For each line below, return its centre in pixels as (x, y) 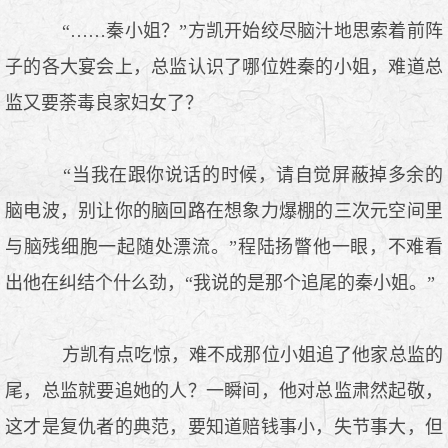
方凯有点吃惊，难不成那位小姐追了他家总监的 (242, 354)
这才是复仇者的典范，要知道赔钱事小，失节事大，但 (224, 426)
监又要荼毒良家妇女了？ (104, 102)
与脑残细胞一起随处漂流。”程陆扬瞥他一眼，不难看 (224, 246)
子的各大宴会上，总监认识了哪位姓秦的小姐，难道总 (224, 66)
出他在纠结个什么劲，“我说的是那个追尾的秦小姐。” (220, 282)
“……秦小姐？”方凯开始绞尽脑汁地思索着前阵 (242, 30)
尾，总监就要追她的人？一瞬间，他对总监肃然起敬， (224, 390)
